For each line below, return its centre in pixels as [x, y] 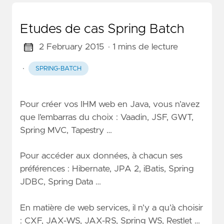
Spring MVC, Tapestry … [66, 130]
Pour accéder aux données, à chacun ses [101, 156]
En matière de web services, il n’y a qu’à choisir [111, 208]
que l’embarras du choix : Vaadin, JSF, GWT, [107, 117]
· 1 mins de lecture [143, 47]
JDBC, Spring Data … [60, 182]
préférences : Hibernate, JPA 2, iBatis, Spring [107, 169]
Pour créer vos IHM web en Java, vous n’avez [110, 104]
